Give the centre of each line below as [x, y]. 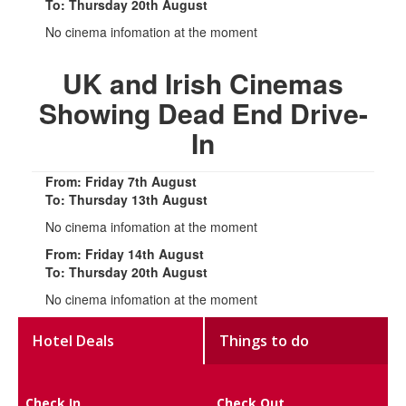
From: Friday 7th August [121, 181]
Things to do [265, 340]
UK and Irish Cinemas [203, 82]
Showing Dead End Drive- [203, 112]
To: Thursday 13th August [126, 199]
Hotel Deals [74, 340]
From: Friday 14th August [125, 253]
